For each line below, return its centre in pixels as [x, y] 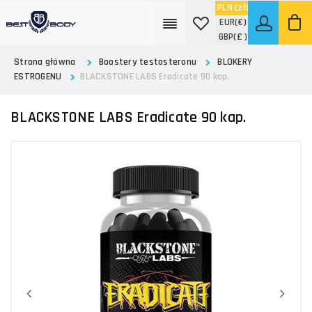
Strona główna [45, 62]
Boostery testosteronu [147, 62]
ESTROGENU [38, 77]
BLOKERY [235, 62]
